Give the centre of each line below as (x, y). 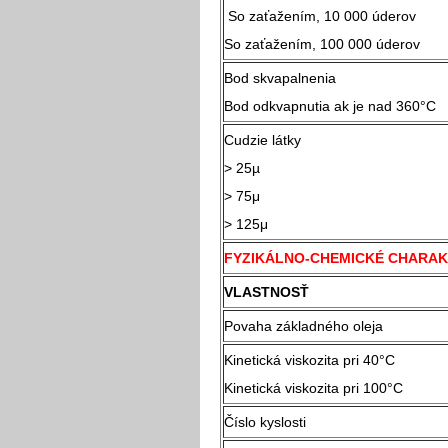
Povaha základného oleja (303, 325)
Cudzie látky (262, 139)
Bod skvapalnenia (280, 77)
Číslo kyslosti (265, 421)
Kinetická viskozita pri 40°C (329, 359)
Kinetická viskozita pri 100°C (313, 387)
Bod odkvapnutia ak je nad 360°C (330, 105)
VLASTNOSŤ (266, 291)
